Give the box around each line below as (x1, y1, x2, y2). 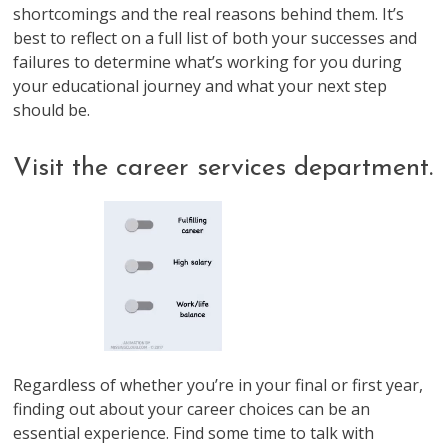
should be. (13, 98, 91, 121)
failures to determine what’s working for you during (13, 50, 403, 73)
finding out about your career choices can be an (13, 397, 371, 420)
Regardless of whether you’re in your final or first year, (13, 373, 424, 396)
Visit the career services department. (13, 154, 434, 182)
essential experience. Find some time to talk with (13, 421, 375, 444)
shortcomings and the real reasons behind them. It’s (13, 2, 405, 25)
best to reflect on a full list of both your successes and (13, 26, 418, 49)
